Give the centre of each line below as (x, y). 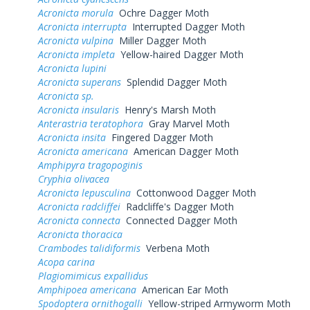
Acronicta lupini (72, 68)
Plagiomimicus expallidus (93, 275)
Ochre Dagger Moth (161, 12)
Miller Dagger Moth (160, 40)
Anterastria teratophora (91, 123)
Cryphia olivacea (74, 179)
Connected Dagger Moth (179, 220)
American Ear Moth (182, 289)
